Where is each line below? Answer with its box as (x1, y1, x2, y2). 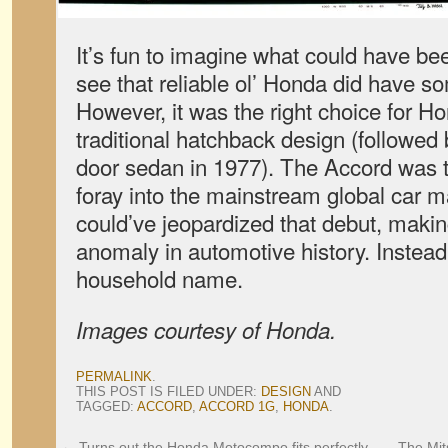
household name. (76, 262, 243, 294)
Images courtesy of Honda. (76, 314, 336, 345)
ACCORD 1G (199, 399, 275, 414)
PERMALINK (76, 369, 152, 384)
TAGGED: (76, 399, 137, 414)
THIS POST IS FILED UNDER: (76, 384, 261, 399)
